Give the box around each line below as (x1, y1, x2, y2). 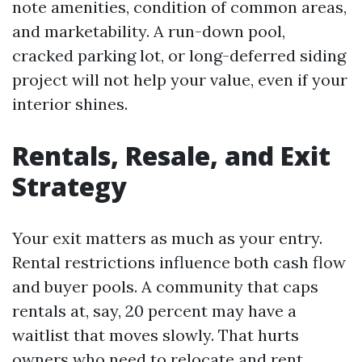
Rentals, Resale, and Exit (12, 138, 330, 173)
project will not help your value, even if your (12, 69, 347, 90)
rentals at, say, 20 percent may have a (12, 301, 297, 321)
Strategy (12, 169, 127, 204)
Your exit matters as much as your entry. (12, 228, 322, 248)
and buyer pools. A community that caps (12, 276, 318, 297)
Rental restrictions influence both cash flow (12, 252, 346, 272)
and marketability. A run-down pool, (12, 21, 285, 41)
